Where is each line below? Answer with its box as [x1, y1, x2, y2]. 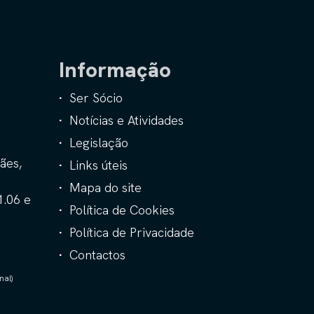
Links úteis [69, 157, 128, 173]
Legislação [69, 135, 128, 151]
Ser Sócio [69, 90, 123, 106]
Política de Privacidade [69, 224, 194, 240]
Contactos [69, 247, 125, 263]
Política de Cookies [69, 202, 175, 218]
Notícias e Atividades [69, 112, 184, 128]
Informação [58, 56, 171, 83]
